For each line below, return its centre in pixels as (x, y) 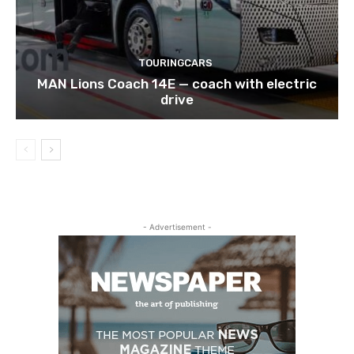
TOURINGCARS (175, 63)
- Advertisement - (177, 227)
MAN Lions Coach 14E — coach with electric (177, 84)
